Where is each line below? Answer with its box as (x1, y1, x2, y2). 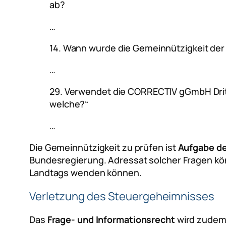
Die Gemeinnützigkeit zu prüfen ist (29, 141, 178, 153)
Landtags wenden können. (29, 166, 142, 179)
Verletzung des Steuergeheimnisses (29, 188, 214, 204)
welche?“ (49, 97, 89, 110)
